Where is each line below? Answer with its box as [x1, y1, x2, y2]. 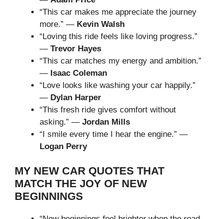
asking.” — [40, 117, 82, 127]
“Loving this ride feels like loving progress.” [40, 31, 197, 41]
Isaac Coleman [50, 68, 107, 78]
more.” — [40, 19, 77, 29]
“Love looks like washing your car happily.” [40, 80, 196, 90]
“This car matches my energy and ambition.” [40, 56, 201, 66]
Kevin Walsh [77, 19, 125, 29]
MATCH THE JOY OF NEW [15, 177, 147, 190]
